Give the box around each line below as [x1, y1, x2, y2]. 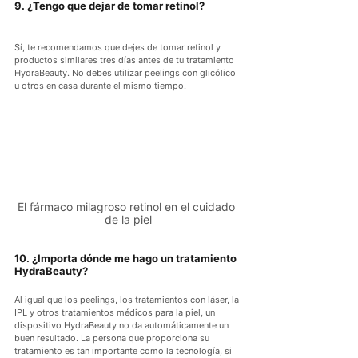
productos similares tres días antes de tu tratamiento [14, 54, 237, 66]
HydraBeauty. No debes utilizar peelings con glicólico [14, 67, 238, 79]
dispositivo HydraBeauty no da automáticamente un [14, 320, 231, 332]
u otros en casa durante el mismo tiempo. [14, 80, 186, 92]
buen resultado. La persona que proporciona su [14, 332, 212, 344]
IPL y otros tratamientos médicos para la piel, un [14, 307, 217, 319]
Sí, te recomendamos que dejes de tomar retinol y [14, 42, 223, 54]
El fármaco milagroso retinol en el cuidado [18, 200, 238, 214]
